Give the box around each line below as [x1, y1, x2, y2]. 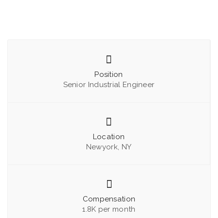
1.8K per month [82, 205, 136, 214]
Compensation [82, 195, 136, 203]
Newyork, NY [86, 143, 132, 151]
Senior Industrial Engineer [63, 80, 155, 89]
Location [92, 132, 125, 141]
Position [94, 70, 123, 79]
